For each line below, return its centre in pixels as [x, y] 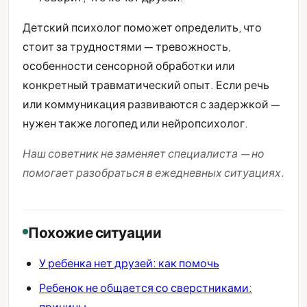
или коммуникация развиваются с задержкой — [151, 103]
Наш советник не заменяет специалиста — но [144, 153]
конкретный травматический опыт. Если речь [146, 84]
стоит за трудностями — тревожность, [127, 46]
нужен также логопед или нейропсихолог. [135, 123]
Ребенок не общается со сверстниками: [146, 287]
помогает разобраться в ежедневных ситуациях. [153, 172]
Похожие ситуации [95, 232]
